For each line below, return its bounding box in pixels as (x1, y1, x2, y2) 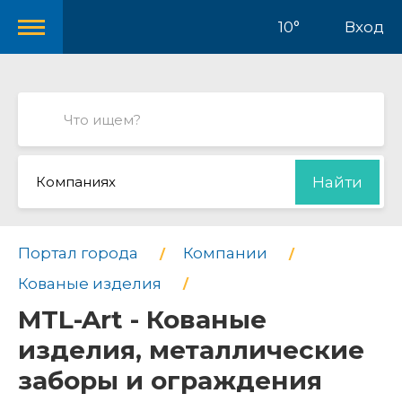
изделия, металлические (18, 335, 364, 366)
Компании (183, 244, 267, 262)
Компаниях (36, 173, 116, 190)
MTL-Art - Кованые (18, 304, 267, 336)
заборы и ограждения (18, 365, 322, 397)
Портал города (18, 244, 138, 262)
